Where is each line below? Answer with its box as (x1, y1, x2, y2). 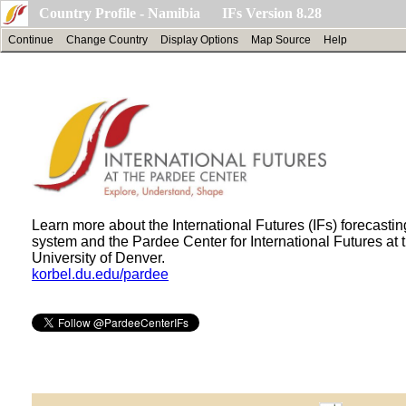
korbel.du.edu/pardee (32, 266, 169, 282)
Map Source (251, 34, 311, 46)
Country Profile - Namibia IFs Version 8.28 (39, 5, 322, 21)
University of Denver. (32, 249, 165, 266)
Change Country (66, 34, 148, 46)
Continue (8, 34, 53, 46)
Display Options (160, 34, 238, 46)
